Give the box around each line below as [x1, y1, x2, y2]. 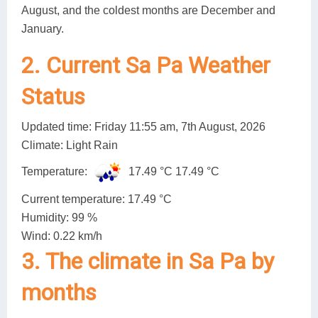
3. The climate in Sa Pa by [21, 247, 274, 275]
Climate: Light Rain [21, 138, 118, 151]
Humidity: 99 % [21, 211, 97, 224]
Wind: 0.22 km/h [21, 229, 102, 242]
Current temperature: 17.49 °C [21, 192, 172, 205]
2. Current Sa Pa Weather [21, 51, 270, 79]
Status [21, 82, 85, 110]
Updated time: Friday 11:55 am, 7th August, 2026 [21, 120, 265, 133]
